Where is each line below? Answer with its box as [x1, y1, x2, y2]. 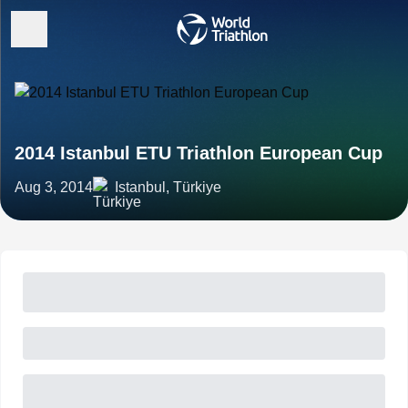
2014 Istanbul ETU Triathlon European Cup [15, 143, 382, 163]
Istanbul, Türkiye [115, 179, 221, 195]
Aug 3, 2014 [15, 179, 93, 195]
